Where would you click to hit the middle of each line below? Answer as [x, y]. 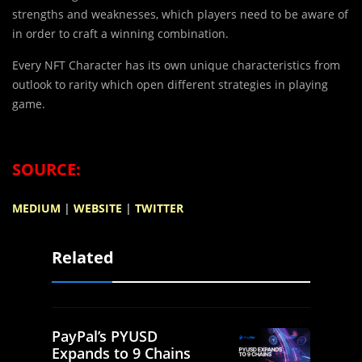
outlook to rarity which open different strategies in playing [170, 84]
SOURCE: [46, 169]
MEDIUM [36, 208]
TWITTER [159, 208]
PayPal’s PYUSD [105, 336]
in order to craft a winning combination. [120, 33]
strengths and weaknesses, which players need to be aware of [180, 14]
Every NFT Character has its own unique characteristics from [176, 65]
